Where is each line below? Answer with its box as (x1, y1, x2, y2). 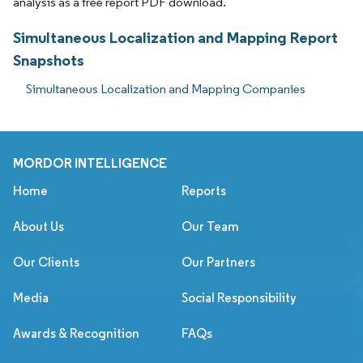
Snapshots (13, 49, 84, 70)
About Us (13, 218, 64, 234)
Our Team (181, 218, 239, 234)
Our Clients (13, 254, 79, 270)
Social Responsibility (181, 289, 297, 305)
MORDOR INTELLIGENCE (13, 154, 167, 171)
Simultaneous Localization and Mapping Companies (26, 80, 305, 96)
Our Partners (181, 254, 255, 270)
